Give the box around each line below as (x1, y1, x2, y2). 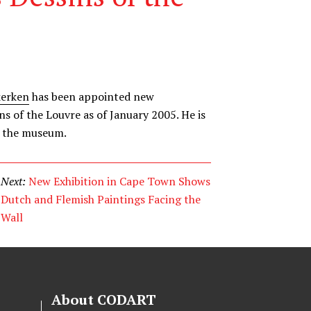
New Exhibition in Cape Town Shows (28, 174, 211, 189)
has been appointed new (29, 89, 154, 104)
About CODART (51, 290, 156, 309)
